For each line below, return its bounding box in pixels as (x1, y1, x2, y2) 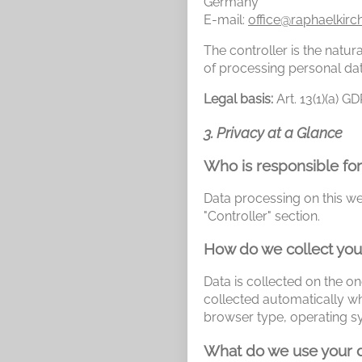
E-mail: (204, 12, 248, 28)
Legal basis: (204, 91, 273, 107)
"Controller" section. (204, 208, 320, 224)
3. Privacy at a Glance (204, 124, 343, 142)
